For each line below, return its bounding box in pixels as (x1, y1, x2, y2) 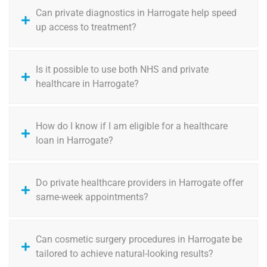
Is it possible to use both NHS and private (36, 63, 209, 75)
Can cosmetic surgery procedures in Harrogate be (36, 233, 242, 245)
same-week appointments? (36, 191, 148, 203)
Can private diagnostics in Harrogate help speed (36, 7, 237, 18)
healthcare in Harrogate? (36, 77, 139, 89)
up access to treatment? (36, 21, 136, 33)
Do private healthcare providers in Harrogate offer (36, 176, 243, 188)
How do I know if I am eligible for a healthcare (36, 120, 228, 132)
